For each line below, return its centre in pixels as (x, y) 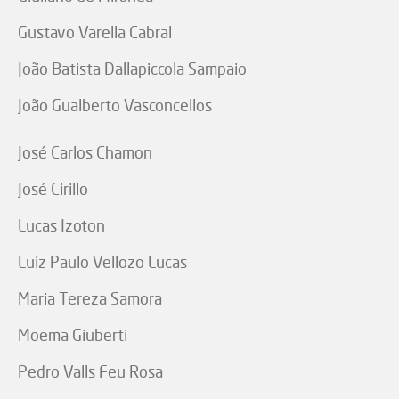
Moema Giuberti (73, 335)
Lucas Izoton (61, 226)
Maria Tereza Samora (90, 299)
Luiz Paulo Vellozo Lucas (102, 262)
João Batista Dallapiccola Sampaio (132, 69)
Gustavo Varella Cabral (95, 33)
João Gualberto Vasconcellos (115, 106)
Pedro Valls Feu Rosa (90, 372)
